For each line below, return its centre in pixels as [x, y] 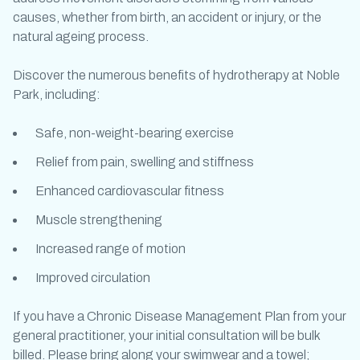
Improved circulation [93, 278]
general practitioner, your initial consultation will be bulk [166, 335]
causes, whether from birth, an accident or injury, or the [167, 17]
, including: [70, 94]
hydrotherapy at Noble [276, 75]
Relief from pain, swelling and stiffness [145, 162]
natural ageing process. [81, 37]
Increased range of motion [110, 249]
